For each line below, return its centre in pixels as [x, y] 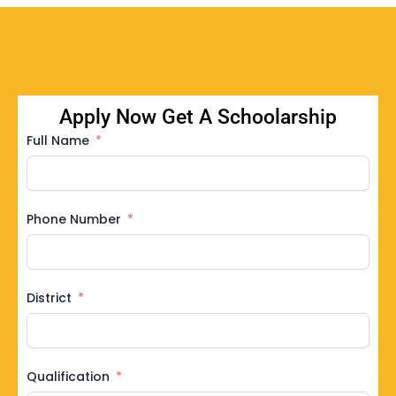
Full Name [58, 140]
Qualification [68, 376]
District [49, 297]
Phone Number [74, 219]
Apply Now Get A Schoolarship [198, 117]
